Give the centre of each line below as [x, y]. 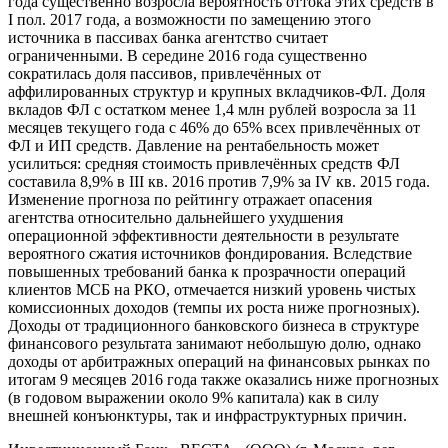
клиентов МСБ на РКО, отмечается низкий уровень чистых [212, 290]
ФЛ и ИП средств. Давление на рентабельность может [193, 146]
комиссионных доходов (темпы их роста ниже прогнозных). [214, 308]
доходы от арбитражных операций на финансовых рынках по [219, 362]
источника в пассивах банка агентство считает [168, 38]
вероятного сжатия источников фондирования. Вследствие [210, 254]
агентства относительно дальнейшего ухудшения [175, 218]
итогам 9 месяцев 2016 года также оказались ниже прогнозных [223, 380]
